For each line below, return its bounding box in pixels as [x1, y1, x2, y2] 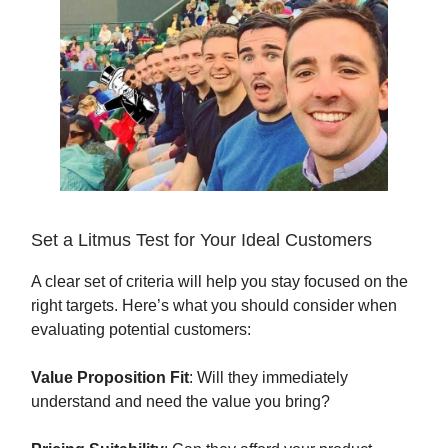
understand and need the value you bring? [31, 393, 330, 411]
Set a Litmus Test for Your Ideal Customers [31, 230, 372, 251]
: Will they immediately [189, 369, 348, 387]
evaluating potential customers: [31, 321, 251, 339]
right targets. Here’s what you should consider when [31, 297, 397, 315]
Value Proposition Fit [31, 369, 189, 387]
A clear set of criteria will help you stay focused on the [31, 273, 408, 291]
